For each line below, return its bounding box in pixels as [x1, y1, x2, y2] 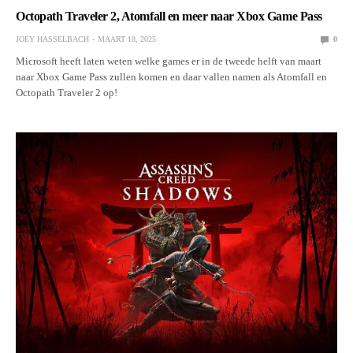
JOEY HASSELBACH [16, 35, 89, 44]
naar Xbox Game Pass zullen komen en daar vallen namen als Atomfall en [16, 71, 328, 84]
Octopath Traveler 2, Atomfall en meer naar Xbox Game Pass [16, 9, 322, 24]
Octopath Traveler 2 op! [16, 87, 118, 99]
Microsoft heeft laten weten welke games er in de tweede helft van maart [16, 55, 322, 68]
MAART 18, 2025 [98, 35, 156, 44]
